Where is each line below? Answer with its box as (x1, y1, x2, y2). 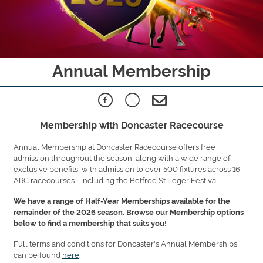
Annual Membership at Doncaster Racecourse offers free (14, 140, 215, 151)
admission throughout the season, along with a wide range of (14, 151, 230, 163)
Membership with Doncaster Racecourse (39, 117, 224, 131)
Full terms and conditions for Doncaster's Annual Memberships (14, 237, 237, 248)
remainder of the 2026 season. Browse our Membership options (14, 206, 244, 217)
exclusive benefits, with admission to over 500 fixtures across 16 (14, 163, 240, 174)
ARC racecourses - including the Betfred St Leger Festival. (14, 174, 220, 185)
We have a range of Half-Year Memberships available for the (14, 195, 230, 205)
